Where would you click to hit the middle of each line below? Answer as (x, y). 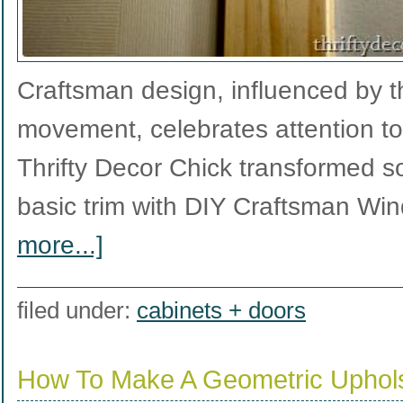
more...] (60, 245)
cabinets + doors (221, 310)
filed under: (77, 310)
